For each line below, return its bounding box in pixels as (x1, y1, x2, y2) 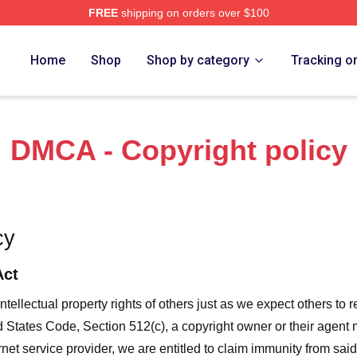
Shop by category (147, 53, 250, 68)
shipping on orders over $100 (117, 6, 269, 19)
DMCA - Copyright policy (10, 134, 347, 167)
